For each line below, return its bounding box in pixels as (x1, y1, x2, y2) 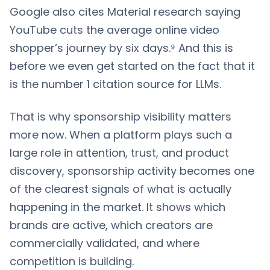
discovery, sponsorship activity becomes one (10, 163, 254, 178)
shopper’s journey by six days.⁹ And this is (10, 40, 233, 55)
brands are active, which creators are (10, 217, 213, 233)
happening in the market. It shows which (10, 199, 225, 215)
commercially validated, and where (10, 235, 199, 251)
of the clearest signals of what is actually (10, 181, 231, 196)
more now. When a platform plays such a (10, 127, 232, 142)
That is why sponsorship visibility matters (10, 108, 231, 124)
